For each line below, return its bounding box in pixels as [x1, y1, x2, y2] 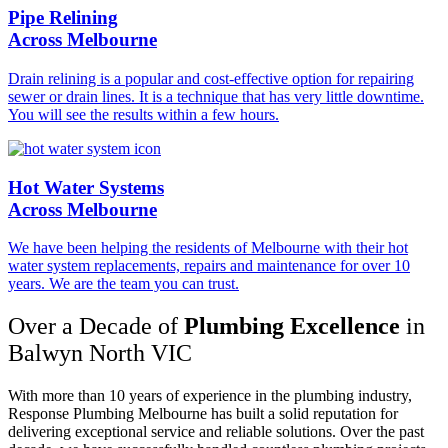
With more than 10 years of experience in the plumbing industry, [8, 387, 412, 405]
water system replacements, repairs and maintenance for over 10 [8, 257, 410, 275]
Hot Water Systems [8, 176, 164, 198]
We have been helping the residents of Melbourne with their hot [8, 239, 408, 257]
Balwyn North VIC [8, 340, 192, 367]
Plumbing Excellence [184, 313, 400, 340]
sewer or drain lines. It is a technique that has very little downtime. [8, 87, 424, 105]
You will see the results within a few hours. [8, 105, 279, 123]
